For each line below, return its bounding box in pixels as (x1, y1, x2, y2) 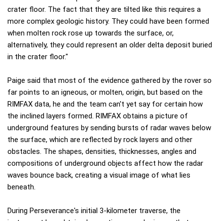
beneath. (7, 183, 36, 192)
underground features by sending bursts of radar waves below (7, 123, 211, 133)
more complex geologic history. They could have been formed (7, 17, 209, 26)
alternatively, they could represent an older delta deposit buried (7, 40, 212, 50)
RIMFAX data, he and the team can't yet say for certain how (7, 100, 203, 109)
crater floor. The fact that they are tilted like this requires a (7, 5, 201, 14)
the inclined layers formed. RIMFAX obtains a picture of (7, 111, 188, 121)
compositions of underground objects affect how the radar (7, 159, 203, 168)
